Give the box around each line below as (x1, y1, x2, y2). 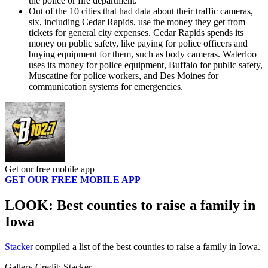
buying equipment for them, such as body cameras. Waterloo (29, 49, 257, 60)
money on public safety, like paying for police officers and (29, 38, 248, 49)
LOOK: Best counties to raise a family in (5, 197, 255, 214)
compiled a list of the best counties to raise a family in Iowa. (33, 242, 260, 252)
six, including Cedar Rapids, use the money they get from (29, 17, 245, 28)
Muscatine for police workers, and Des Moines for (29, 71, 218, 81)
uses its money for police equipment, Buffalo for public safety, (29, 60, 263, 71)
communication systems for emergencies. (29, 81, 183, 92)
